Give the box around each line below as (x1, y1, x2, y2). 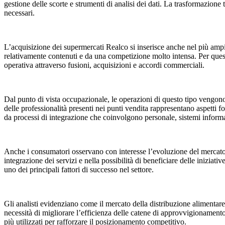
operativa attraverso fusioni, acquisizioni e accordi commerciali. (4, 61, 204, 70)
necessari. (4, 9, 35, 18)
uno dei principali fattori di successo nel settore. (4, 165, 154, 174)
